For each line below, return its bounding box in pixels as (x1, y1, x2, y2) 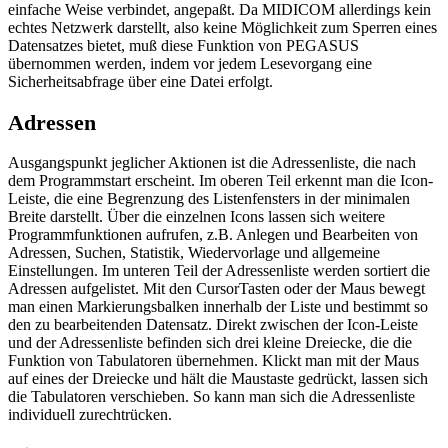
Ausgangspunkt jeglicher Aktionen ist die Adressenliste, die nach (8, 154, 416, 172)
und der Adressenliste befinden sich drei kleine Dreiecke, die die (8, 334, 412, 352)
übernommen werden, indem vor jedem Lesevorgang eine (8, 55, 372, 73)
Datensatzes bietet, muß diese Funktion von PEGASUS (8, 37, 359, 55)
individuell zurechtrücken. (8, 406, 172, 424)
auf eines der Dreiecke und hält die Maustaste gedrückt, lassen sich (8, 370, 428, 388)
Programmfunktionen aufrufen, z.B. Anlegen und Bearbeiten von (8, 226, 418, 244)
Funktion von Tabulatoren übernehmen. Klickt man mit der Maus (8, 352, 419, 370)
